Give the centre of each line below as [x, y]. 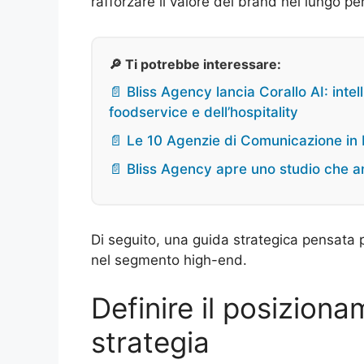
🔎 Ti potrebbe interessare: [195, 64]
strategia [150, 342]
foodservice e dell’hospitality [204, 112]
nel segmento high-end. [169, 260]
